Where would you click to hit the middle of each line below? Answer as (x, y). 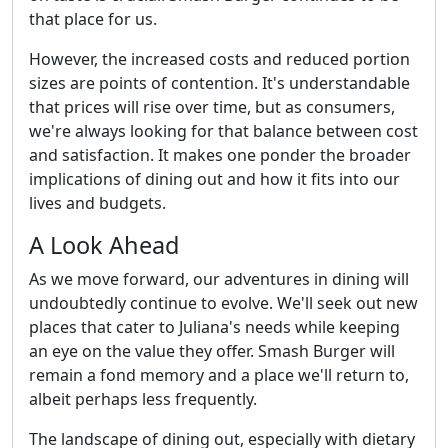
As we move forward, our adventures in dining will (219, 278)
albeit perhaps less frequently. (143, 398)
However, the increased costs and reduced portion (219, 58)
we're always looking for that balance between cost (223, 130)
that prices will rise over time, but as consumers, (212, 106)
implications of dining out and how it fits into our (214, 178)
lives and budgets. (97, 202)
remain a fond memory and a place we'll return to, (219, 374)
